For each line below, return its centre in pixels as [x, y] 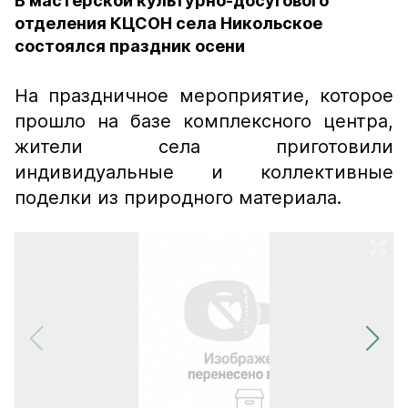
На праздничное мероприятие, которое [204, 96]
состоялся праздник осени [130, 46]
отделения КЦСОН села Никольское [168, 23]
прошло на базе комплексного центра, [204, 121]
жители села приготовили [204, 147]
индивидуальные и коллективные [204, 172]
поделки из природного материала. [178, 198]
